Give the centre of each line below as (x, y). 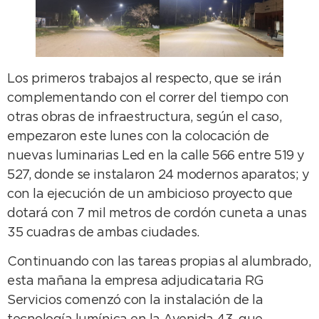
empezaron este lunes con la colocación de (138, 136)
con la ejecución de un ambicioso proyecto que (150, 194)
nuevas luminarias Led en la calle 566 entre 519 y (156, 156)
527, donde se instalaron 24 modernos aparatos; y (158, 175)
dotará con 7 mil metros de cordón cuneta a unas (157, 213)
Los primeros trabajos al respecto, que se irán (144, 79)
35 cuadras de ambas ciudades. (103, 232)
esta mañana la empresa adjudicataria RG (136, 282)
